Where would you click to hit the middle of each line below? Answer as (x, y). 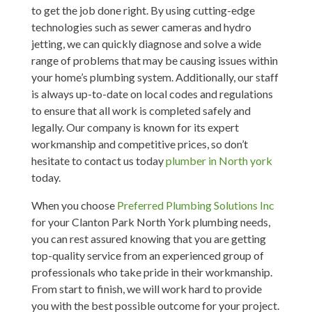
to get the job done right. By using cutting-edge (143, 10)
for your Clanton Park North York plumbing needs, (150, 221)
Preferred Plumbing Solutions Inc (195, 205)
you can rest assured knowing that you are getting (148, 238)
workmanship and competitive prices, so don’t (139, 143)
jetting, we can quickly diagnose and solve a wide (146, 43)
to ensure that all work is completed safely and (141, 110)
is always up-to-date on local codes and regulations (152, 93)
